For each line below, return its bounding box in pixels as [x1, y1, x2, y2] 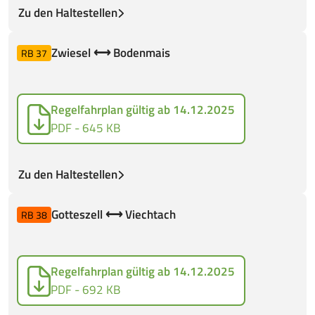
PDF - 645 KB [51, 119, 120, 137]
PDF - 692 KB [51, 281, 120, 299]
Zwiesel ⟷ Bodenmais [51, 44, 170, 62]
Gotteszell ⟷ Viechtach [51, 205, 176, 224]
